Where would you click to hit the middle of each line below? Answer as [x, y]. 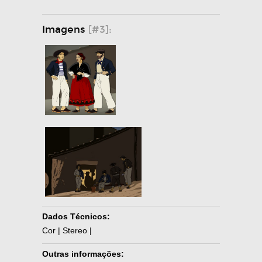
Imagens [65, 29]
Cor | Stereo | [67, 230]
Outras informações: [83, 254]
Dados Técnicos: [76, 216]
